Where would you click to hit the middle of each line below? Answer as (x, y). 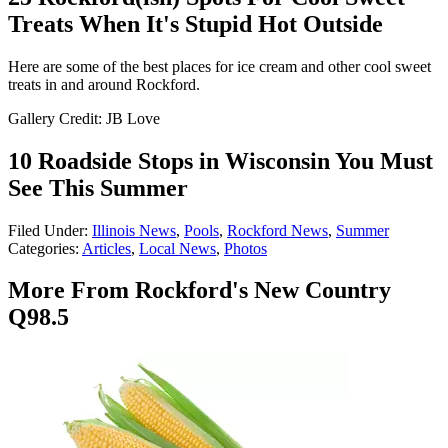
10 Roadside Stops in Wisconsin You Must (220, 160)
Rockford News (277, 230)
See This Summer (98, 187)
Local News (177, 248)
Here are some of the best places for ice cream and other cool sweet (219, 66)
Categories (41, 248)
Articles (106, 248)
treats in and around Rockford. (104, 84)
